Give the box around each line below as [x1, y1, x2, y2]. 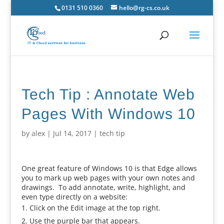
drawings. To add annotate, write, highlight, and [21, 182, 185, 192]
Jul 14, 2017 [52, 128, 91, 138]
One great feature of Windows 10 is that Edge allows [21, 163, 197, 173]
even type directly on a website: [21, 192, 127, 201]
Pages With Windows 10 [21, 105, 195, 122]
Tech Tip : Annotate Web [21, 86, 195, 102]
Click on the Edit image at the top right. [29, 203, 160, 212]
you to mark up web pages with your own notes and [21, 173, 195, 182]
